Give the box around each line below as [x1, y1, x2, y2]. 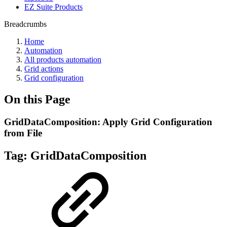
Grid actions [24, 64, 63, 73]
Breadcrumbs [4, 20, 47, 28]
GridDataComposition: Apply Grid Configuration [4, 116, 212, 127]
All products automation [24, 55, 101, 64]
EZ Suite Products [24, 3, 83, 11]
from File [4, 127, 42, 138]
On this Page [4, 92, 70, 106]
